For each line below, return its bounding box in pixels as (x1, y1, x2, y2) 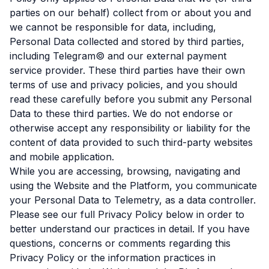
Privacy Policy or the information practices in (10, 252, 216, 264)
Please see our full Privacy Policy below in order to (10, 208, 244, 220)
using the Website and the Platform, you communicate (10, 180, 257, 192)
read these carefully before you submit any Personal (10, 93, 252, 105)
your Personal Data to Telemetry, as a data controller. (10, 194, 256, 206)
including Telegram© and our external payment (10, 50, 226, 62)
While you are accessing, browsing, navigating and (10, 165, 240, 177)
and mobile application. (10, 151, 114, 163)
